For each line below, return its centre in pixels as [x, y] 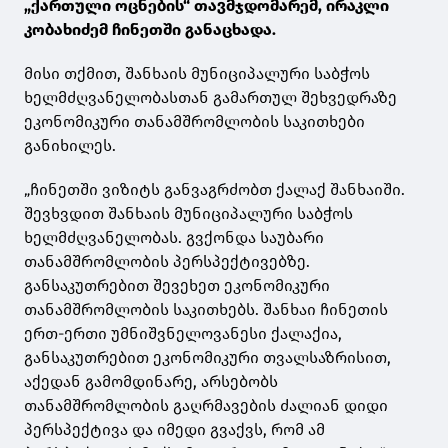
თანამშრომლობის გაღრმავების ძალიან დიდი [206, 406]
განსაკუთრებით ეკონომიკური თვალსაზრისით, [207, 358]
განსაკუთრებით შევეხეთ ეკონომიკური [177, 286]
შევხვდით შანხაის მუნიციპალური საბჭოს [188, 214]
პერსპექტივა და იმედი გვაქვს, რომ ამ [174, 430]
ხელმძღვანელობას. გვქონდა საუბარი [174, 238]
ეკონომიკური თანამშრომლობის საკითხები [194, 122]
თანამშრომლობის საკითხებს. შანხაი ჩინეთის [206, 310]
